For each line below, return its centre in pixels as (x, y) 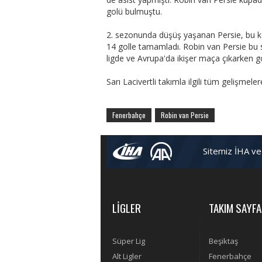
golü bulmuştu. (135, 12)
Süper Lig (129, 241)
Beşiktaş (223, 241)
